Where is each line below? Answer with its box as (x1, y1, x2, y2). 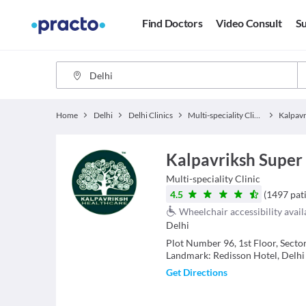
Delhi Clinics (128, 110, 173, 120)
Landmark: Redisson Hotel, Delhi (165, 249, 305, 262)
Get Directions (165, 266, 227, 279)
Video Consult (216, 16, 282, 30)
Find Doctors (142, 16, 203, 30)
